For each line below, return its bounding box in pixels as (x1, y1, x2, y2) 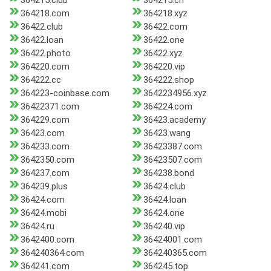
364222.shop (143, 74, 194, 86)
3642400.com (21, 234, 74, 246)
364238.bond (143, 168, 194, 179)
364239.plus (21, 181, 68, 192)
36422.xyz (143, 48, 183, 59)
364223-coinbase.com (21, 88, 109, 99)
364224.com (143, 101, 192, 113)
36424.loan (143, 194, 186, 206)
